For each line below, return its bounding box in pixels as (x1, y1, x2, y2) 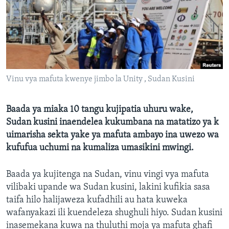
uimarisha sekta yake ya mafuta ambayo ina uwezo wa (6, 130, 221, 141)
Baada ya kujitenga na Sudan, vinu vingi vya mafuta (6, 170, 209, 180)
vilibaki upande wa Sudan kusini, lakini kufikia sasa (6, 182, 210, 193)
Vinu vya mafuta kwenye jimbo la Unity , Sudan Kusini (6, 75, 195, 84)
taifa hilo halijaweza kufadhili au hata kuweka (6, 195, 188, 205)
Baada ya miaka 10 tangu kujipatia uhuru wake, (6, 105, 193, 115)
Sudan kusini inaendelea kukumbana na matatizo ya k (6, 118, 219, 128)
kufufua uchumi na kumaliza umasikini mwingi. (6, 143, 196, 153)
